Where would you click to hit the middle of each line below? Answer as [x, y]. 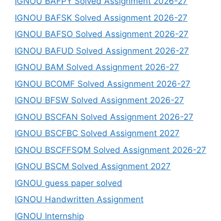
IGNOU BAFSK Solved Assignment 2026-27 [101, 18]
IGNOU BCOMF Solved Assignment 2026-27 [103, 84]
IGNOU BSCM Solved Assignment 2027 [93, 166]
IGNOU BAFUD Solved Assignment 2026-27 [102, 51]
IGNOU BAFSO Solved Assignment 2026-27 [102, 34]
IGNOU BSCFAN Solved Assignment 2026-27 [104, 117]
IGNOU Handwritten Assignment [79, 200]
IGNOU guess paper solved [69, 183]
